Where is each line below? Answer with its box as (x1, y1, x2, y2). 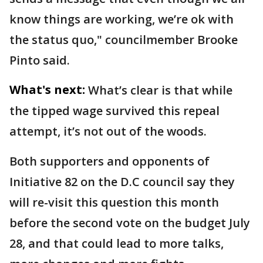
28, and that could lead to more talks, (9, 235, 224, 251)
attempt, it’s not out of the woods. (9, 123, 210, 139)
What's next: (9, 82, 85, 97)
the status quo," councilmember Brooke (9, 32, 238, 48)
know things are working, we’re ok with (9, 11, 234, 27)
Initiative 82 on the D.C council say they (9, 174, 235, 190)
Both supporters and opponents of (9, 153, 210, 169)
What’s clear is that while (88, 82, 232, 98)
